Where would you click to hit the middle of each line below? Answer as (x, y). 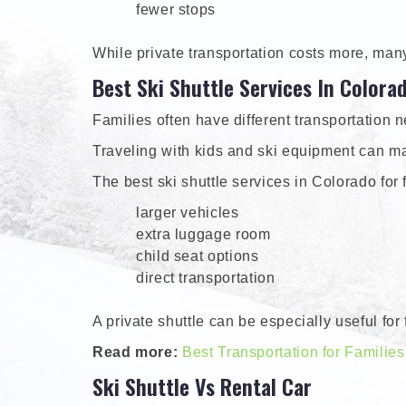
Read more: (138, 353)
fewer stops (176, 10)
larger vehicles (188, 213)
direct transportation (206, 278)
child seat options (198, 256)
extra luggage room (203, 235)
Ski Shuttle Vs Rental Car (202, 387)
